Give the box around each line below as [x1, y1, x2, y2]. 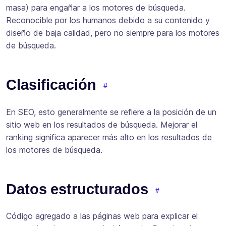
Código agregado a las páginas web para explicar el [6, 211, 198, 221]
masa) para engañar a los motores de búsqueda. [6, 3, 186, 13]
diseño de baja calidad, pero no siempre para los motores [6, 28, 219, 38]
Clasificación [6, 76, 96, 94]
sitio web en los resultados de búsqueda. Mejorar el [6, 119, 197, 130]
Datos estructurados [6, 180, 148, 198]
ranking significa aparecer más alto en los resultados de [6, 132, 212, 142]
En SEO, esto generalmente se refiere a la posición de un [6, 106, 216, 117]
